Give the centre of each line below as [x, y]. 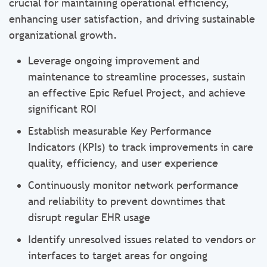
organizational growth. [63, 35]
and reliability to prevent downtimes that [127, 201]
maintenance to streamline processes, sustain [137, 77]
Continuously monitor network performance [133, 185]
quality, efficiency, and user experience [123, 163]
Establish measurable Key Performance [120, 131]
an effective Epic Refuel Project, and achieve [137, 93]
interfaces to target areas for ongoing [118, 255]
